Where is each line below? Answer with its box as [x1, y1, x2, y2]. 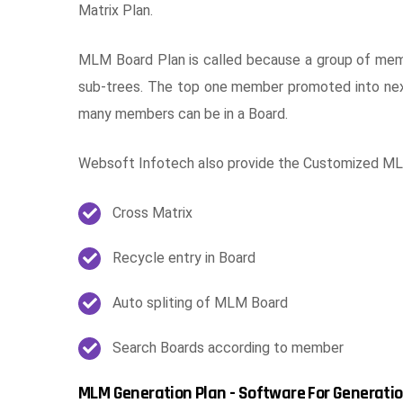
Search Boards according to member [112, 339, 344, 356]
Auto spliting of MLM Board [112, 294, 288, 311]
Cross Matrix [112, 204, 193, 221]
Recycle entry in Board [112, 249, 255, 266]
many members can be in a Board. [78, 105, 288, 122]
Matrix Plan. [78, 2, 153, 19]
